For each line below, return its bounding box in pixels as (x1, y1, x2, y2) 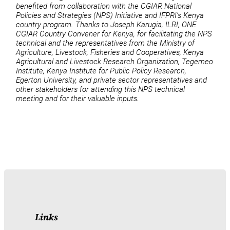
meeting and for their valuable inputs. (16, 93, 146, 103)
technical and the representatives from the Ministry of (16, 38, 195, 48)
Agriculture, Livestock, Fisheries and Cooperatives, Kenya (16, 47, 204, 57)
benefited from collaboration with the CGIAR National (16, 1, 192, 11)
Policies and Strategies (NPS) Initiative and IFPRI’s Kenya (16, 10, 204, 20)
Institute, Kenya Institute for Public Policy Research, (16, 66, 187, 75)
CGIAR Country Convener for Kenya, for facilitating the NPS (16, 29, 213, 39)
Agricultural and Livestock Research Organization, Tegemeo (16, 56, 214, 66)
